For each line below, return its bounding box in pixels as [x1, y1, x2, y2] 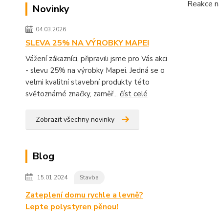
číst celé [120, 88, 148, 99]
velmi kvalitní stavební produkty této [25, 77, 150, 87]
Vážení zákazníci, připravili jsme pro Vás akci [25, 53, 167, 64]
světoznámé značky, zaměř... [25, 88, 120, 99]
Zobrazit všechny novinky [36, 114, 114, 124]
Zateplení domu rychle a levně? [25, 189, 143, 200]
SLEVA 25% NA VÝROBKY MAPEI [25, 37, 149, 48]
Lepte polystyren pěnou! [25, 201, 118, 212]
